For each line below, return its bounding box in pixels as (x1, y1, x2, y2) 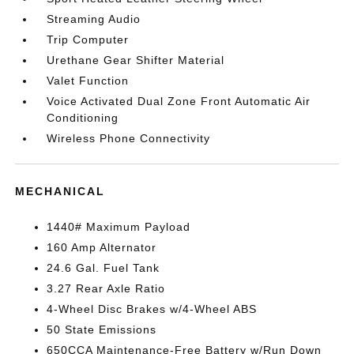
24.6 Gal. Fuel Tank (47, 262, 160, 274)
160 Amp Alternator (47, 241, 157, 254)
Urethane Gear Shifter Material (47, 54, 225, 66)
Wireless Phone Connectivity (47, 132, 211, 145)
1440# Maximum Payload (47, 220, 191, 233)
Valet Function (47, 74, 130, 87)
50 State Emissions (47, 323, 157, 336)
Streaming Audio (47, 13, 141, 25)
